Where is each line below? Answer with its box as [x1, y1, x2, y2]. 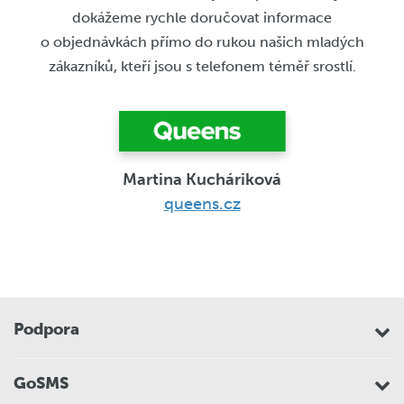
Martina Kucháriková [123, 169, 281, 189]
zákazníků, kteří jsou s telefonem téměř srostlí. [48, 57, 356, 75]
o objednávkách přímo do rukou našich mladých [40, 32, 364, 50]
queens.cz [163, 193, 241, 214]
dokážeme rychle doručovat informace [72, 8, 332, 26]
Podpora [14, 319, 79, 340]
